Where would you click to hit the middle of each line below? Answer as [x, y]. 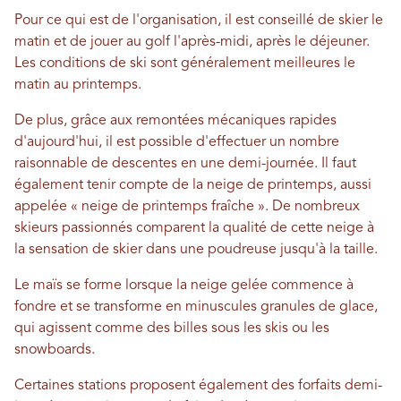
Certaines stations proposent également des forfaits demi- [198, 385]
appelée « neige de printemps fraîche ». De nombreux [187, 206]
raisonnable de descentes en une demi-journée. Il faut [185, 163]
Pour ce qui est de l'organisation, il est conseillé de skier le [199, 20]
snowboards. [55, 350]
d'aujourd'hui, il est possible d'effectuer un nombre [177, 142]
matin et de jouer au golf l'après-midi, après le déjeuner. [192, 42]
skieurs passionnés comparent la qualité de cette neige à [194, 228]
